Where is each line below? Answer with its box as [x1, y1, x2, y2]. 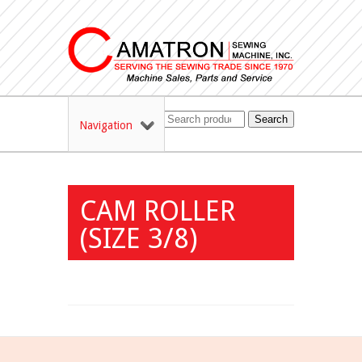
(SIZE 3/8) [80, 222, 197, 255]
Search [255, 113, 288, 126]
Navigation [79, 119, 133, 133]
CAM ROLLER [80, 195, 235, 228]
